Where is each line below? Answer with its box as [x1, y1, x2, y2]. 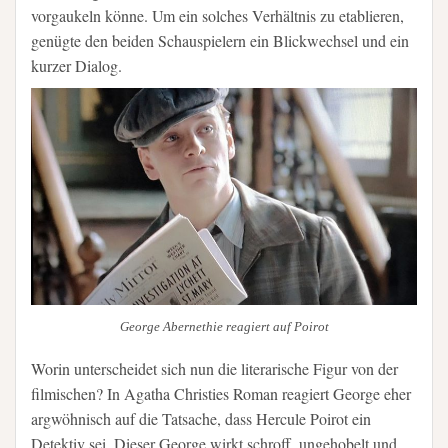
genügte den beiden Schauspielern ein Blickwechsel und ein [31, 30, 409, 52]
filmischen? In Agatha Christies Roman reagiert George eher [31, 383, 411, 405]
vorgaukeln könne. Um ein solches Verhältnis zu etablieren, [31, 5, 404, 27]
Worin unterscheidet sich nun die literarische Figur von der [31, 358, 398, 380]
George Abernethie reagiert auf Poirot [119, 318, 329, 334]
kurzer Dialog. [31, 55, 122, 77]
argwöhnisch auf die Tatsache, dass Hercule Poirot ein [31, 408, 371, 430]
